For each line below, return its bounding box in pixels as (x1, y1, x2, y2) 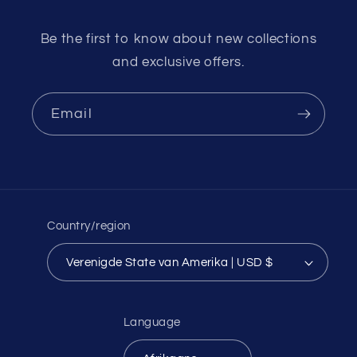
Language (123, 316, 181, 328)
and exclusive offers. (112, 55, 245, 70)
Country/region (47, 219, 131, 232)
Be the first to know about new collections (40, 32, 317, 47)
